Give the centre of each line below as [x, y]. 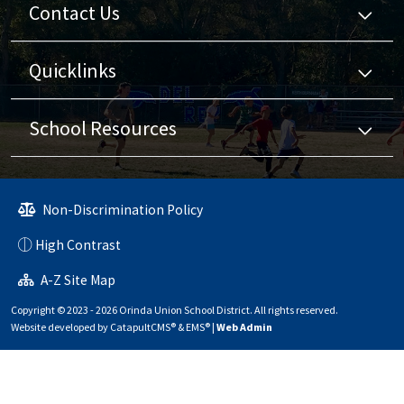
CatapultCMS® [143, 327]
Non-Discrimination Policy [121, 210]
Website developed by [60, 327]
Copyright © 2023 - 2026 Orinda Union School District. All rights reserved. [174, 310]
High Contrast [78, 245]
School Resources [103, 129]
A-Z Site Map [77, 280]
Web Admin [244, 327]
